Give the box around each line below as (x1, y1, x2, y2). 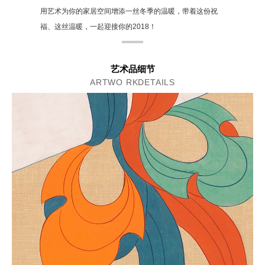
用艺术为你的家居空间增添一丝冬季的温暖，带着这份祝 (40, 7, 218, 15)
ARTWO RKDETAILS (90, 77, 175, 87)
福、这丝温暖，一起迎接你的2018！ (40, 22, 156, 31)
